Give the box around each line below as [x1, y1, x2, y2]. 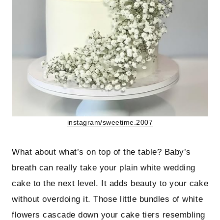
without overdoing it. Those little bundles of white [12, 194, 203, 204]
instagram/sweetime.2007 [67, 119, 153, 127]
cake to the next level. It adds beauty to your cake [12, 179, 209, 189]
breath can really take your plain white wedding [12, 163, 195, 173]
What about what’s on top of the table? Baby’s [12, 147, 191, 157]
